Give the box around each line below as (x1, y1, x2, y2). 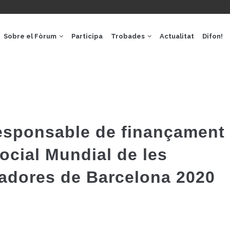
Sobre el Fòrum (4, 32, 58, 40)
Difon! (202, 32, 223, 40)
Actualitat (160, 32, 194, 40)
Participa (71, 32, 103, 40)
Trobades (111, 32, 146, 40)
